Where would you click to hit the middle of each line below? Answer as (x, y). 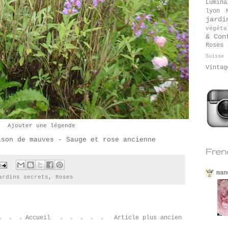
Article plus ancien (148, 218)
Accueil (38, 218)
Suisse (215, 56)
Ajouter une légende (41, 126)
